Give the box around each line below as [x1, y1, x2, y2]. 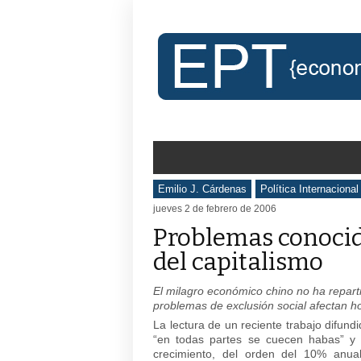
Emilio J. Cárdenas [158, 183, 247, 195]
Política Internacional [260, 183, 359, 195]
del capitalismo [153, 247, 323, 276]
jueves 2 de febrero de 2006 [153, 203, 276, 214]
